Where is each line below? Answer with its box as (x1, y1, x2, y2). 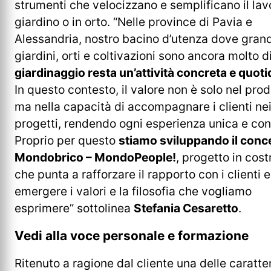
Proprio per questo (15, 132, 119, 148)
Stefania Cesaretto (134, 200, 238, 215)
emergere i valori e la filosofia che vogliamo (15, 183, 252, 198)
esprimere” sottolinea (15, 200, 134, 215)
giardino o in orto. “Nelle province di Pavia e (15, 14, 252, 29)
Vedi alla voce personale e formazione (15, 227, 249, 243)
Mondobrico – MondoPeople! (15, 149, 176, 165)
